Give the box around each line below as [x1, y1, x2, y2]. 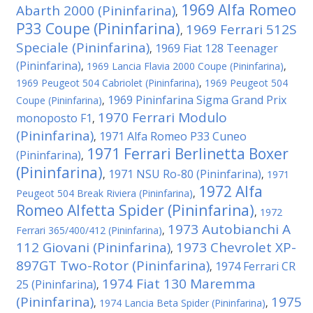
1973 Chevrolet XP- [176, 238, 296, 256]
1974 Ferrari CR [215, 259, 296, 274]
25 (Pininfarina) [16, 277, 96, 292]
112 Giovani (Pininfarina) [16, 238, 170, 256]
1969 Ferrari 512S [186, 20, 297, 38]
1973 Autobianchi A [168, 220, 291, 238]
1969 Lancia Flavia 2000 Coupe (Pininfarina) [87, 59, 284, 73]
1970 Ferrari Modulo [98, 108, 227, 126]
